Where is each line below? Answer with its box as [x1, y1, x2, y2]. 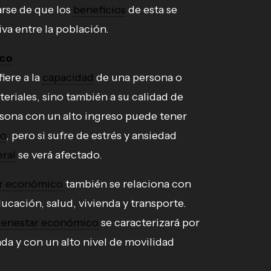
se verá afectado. [16, 148, 102, 162]
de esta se [126, 3, 177, 17]
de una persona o [94, 71, 182, 85]
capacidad [42, 71, 94, 85]
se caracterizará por [99, 216, 200, 230]
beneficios [73, 3, 126, 17]
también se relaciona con [63, 177, 191, 191]
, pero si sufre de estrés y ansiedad [6, 129, 177, 143]
